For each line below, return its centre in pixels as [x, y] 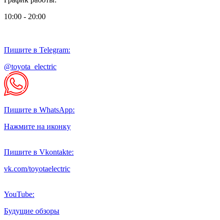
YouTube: [19, 194]
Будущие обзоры [32, 211]
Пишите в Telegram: [37, 50]
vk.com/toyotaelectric [37, 169]
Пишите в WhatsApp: [39, 110]
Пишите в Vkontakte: [39, 152]
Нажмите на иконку [37, 127]
